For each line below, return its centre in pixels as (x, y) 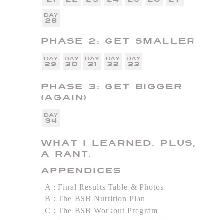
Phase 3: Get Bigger (111, 86)
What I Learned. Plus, (118, 143)
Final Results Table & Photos (111, 187)
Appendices (81, 171)
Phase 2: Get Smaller (118, 41)
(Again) (64, 97)
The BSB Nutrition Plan (102, 198)
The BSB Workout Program (108, 210)
